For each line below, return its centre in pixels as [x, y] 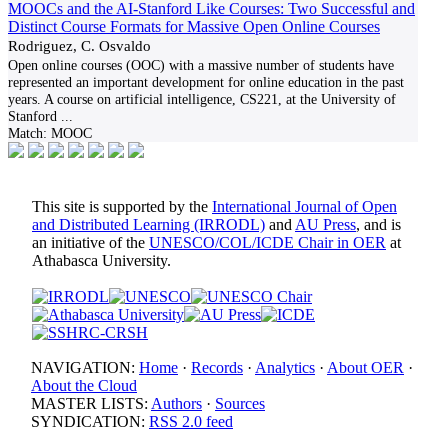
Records [217, 367]
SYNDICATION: [90, 421]
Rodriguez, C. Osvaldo [79, 45]
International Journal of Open [304, 206]
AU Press [325, 224]
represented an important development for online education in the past [206, 82]
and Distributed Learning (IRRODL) [148, 224]
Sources [240, 403]
